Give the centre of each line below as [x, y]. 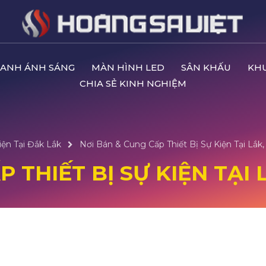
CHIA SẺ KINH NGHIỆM [133, 83]
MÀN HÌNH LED [128, 67]
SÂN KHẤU [206, 67]
